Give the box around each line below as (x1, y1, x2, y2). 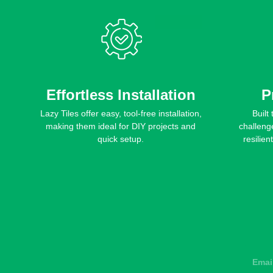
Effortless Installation (46, 87, 196, 104)
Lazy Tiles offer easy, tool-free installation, (40, 108, 202, 119)
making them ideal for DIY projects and (46, 121, 196, 132)
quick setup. (97, 134, 144, 144)
